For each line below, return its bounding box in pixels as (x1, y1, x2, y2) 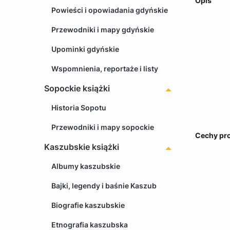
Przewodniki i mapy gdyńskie (51, 25, 154, 34)
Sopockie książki (44, 83, 110, 93)
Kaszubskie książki (44, 141, 119, 152)
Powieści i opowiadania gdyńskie (51, 5, 168, 14)
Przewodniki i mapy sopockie (51, 122, 154, 131)
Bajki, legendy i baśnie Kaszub (51, 181, 157, 190)
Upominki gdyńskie (51, 44, 119, 53)
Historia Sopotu (51, 103, 106, 112)
